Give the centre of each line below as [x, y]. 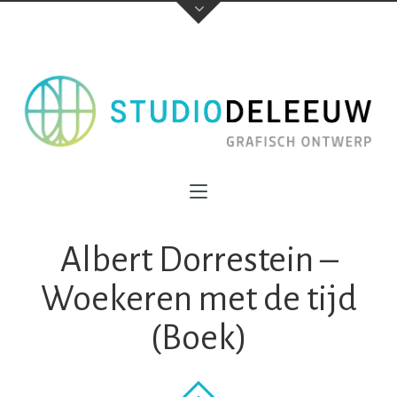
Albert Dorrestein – [198, 260]
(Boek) [198, 338]
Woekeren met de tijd [198, 299]
